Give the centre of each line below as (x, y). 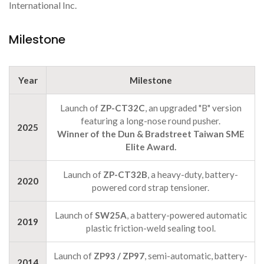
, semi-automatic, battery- (196, 256)
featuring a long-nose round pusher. (151, 121)
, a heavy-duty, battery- (193, 175)
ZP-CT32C (122, 108)
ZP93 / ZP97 (119, 256)
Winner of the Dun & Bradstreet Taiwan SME (151, 134)
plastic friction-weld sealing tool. (151, 228)
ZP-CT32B (125, 175)
